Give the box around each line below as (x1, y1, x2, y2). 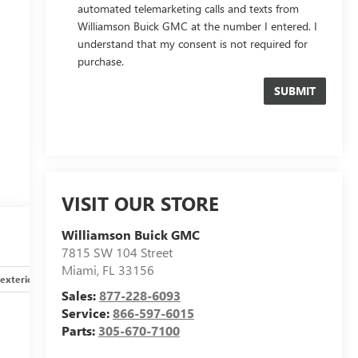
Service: (61, 304, 113, 322)
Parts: (61, 322, 98, 340)
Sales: (61, 287, 99, 304)
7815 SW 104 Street (61, 244, 173, 261)
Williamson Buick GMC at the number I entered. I (77, 18, 317, 34)
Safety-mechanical (170, 272, 253, 286)
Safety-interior (70, 272, 137, 286)
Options (286, 272, 321, 286)
